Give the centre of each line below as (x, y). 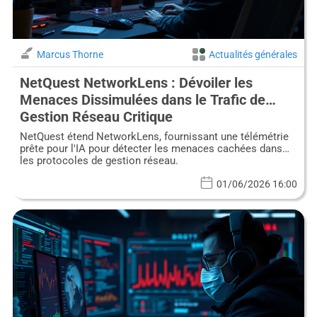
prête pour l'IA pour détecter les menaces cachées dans (151, 148)
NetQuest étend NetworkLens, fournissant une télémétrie (154, 136)
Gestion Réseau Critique (96, 116)
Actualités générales (253, 54)
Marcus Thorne (70, 54)
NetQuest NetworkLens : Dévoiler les (136, 82)
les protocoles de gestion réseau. (99, 160)
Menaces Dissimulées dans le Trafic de (142, 99)
